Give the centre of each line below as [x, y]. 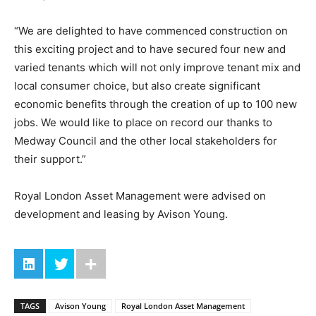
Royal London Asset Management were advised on [140, 195]
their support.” [50, 159]
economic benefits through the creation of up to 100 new [156, 104]
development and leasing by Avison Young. [121, 214]
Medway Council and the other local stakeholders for [146, 140]
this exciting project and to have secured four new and [150, 49]
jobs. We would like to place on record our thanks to [143, 122]
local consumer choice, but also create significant [137, 85]
